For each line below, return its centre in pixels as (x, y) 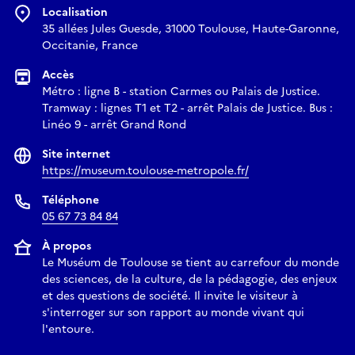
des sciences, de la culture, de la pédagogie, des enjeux (189, 279)
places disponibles (74, 15)
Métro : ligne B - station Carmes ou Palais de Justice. (181, 92)
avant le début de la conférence (111, 79)
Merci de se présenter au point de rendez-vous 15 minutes (180, 60)
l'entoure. (68, 329)
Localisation (75, 12)
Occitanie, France (90, 46)
